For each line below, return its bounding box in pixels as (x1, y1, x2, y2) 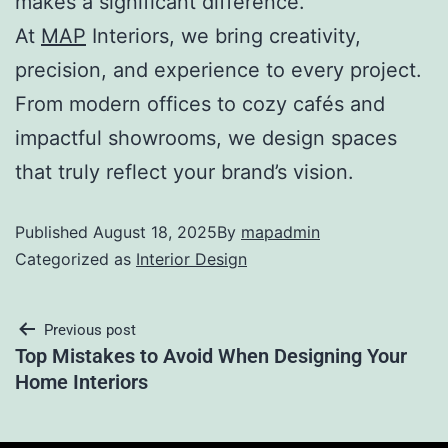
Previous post (44, 321, 136, 340)
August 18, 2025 (93, 222, 217, 243)
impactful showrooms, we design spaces (15, 126, 397, 151)
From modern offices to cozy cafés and (15, 92, 385, 117)
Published (15, 222, 93, 243)
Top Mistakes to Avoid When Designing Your (15, 344, 407, 369)
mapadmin (241, 222, 320, 243)
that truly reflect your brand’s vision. (15, 160, 354, 185)
